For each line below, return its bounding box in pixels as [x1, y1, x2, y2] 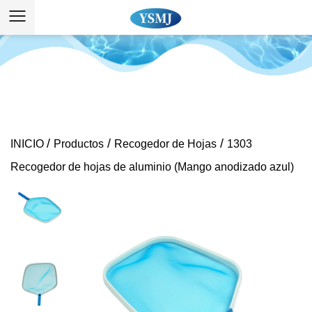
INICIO [10, 138, 47, 150]
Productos [54, 138, 104, 150]
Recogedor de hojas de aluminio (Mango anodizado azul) [10, 161, 294, 173]
